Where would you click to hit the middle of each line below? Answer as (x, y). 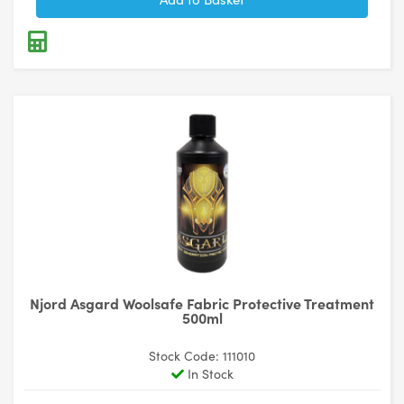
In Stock (208, 373)
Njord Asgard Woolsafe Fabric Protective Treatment (202, 303)
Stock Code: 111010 (202, 355)
